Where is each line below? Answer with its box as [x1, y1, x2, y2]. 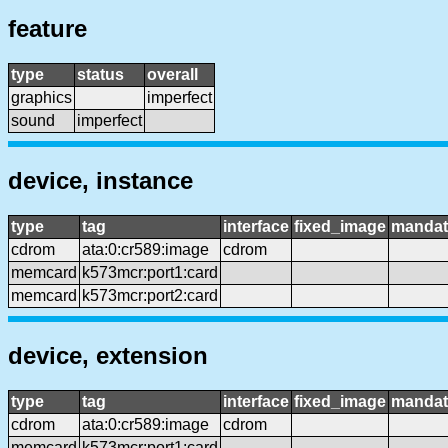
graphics [11, 89, 72, 107]
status [77, 66, 124, 84]
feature [8, 15, 87, 43]
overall [147, 66, 198, 84]
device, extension [8, 341, 208, 369]
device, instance [8, 167, 193, 195]
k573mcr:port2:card [82, 286, 218, 304]
